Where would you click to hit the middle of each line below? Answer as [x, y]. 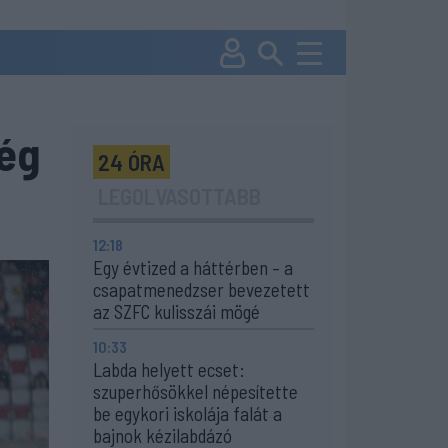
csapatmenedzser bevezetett [201, 289]
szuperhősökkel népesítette [195, 391]
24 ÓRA [131, 162]
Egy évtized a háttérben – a [193, 267]
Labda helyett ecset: [169, 369]
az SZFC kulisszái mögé [176, 311]
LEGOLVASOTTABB [179, 196]
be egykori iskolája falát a [187, 413]
